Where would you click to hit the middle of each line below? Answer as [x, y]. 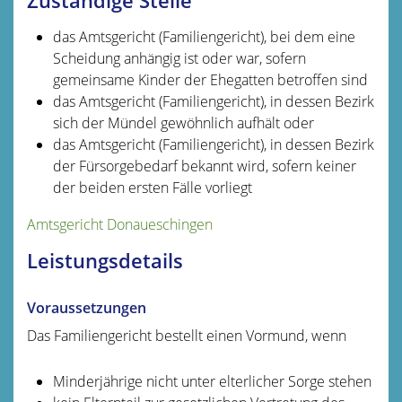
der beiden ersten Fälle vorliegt [152, 187]
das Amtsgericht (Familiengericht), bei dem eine [204, 36]
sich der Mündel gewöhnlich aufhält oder [183, 122]
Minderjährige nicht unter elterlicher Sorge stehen [212, 381]
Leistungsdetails [105, 260]
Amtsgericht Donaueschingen [120, 224]
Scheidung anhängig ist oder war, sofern [179, 58]
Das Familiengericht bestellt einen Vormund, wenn [187, 335]
